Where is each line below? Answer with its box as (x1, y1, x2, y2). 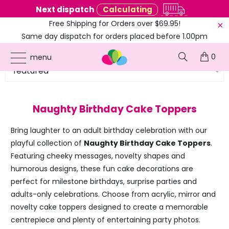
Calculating (102, 4, 152, 15)
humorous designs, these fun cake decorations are (10, 164, 193, 174)
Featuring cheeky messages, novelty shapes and (10, 151, 185, 161)
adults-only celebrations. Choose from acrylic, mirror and (10, 189, 216, 199)
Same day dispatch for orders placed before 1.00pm (21, 31, 208, 41)
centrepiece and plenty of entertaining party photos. (10, 215, 200, 225)
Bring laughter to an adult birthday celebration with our (10, 125, 207, 135)
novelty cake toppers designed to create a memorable (10, 202, 208, 212)
